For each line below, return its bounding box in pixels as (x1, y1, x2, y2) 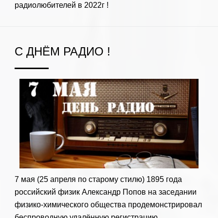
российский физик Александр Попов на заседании (15, 188, 197, 196)
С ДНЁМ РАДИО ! (15, 45, 110, 58)
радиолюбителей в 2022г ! (15, 1, 109, 9)
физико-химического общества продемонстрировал (15, 200, 202, 209)
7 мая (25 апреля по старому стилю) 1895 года (15, 175, 182, 183)
